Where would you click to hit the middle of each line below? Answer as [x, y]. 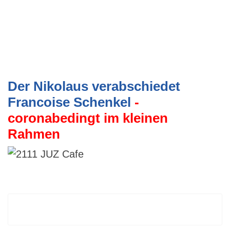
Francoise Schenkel [71, 102]
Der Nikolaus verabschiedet [94, 86]
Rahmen [34, 134]
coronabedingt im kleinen [88, 118]
